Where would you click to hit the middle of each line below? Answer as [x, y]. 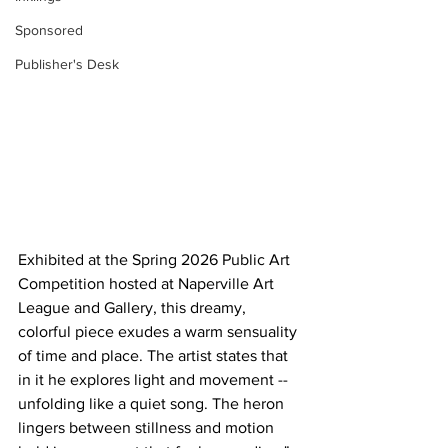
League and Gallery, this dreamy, [134, 308]
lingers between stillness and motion [148, 428]
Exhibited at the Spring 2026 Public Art [156, 260]
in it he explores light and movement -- [155, 380]
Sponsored [49, 30]
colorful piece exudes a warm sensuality [159, 332]
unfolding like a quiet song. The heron [153, 404]
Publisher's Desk [67, 64]
